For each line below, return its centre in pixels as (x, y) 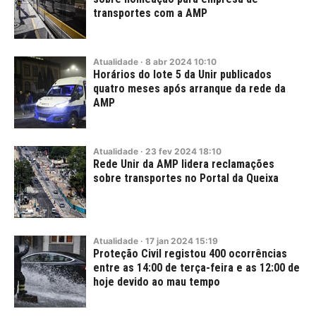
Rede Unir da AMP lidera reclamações (184, 164)
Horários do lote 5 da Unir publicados (182, 74)
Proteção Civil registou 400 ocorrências (190, 254)
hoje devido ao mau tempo (157, 282)
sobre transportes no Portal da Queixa (186, 178)
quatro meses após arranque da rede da (189, 89)
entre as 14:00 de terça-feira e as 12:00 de (196, 268)
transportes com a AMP (150, 13)
